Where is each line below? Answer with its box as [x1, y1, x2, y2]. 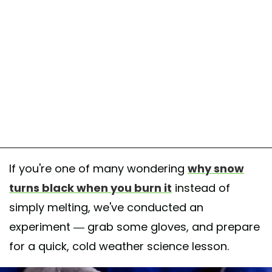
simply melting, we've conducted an [9, 199, 203, 215]
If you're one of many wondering [9, 160, 188, 176]
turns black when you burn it [9, 180, 172, 195]
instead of [172, 180, 230, 195]
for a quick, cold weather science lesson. [9, 238, 229, 254]
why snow [188, 160, 244, 176]
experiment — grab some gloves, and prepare [9, 219, 260, 234]
